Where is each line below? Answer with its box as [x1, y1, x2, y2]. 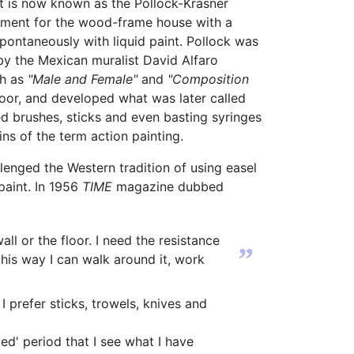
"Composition [168, 71, 249, 88]
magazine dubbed [112, 179, 224, 195]
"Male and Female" [28, 71, 137, 88]
